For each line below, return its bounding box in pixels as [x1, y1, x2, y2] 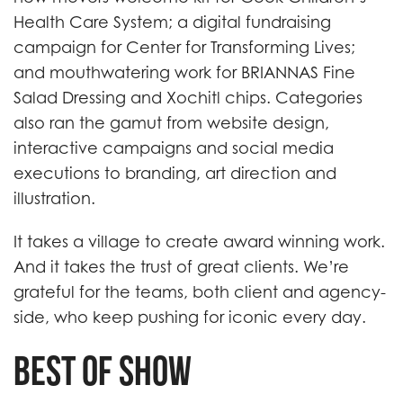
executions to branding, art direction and [13, 164, 336, 183]
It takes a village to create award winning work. [13, 232, 385, 251]
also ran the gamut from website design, [13, 113, 329, 132]
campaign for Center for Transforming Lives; [13, 38, 355, 57]
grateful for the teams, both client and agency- [13, 282, 386, 301]
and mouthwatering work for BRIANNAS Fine [13, 63, 355, 82]
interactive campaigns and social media [13, 139, 334, 157]
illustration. [13, 189, 95, 208]
